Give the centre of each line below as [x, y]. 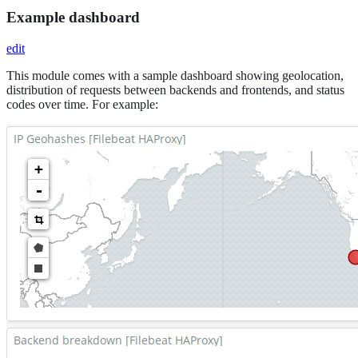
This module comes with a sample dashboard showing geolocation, [175, 75]
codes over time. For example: [82, 104]
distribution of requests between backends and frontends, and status [175, 89]
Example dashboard [73, 17]
